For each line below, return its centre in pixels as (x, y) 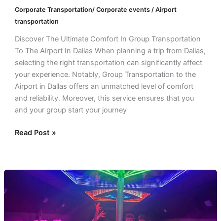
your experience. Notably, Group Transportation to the (105, 75)
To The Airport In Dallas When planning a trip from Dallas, (110, 51)
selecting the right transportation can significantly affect (108, 63)
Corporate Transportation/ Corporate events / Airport (95, 10)
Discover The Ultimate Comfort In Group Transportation (108, 39)
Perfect (27, 187)
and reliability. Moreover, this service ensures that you (104, 98)
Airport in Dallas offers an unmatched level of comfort (104, 87)
